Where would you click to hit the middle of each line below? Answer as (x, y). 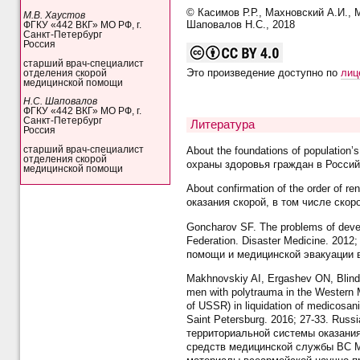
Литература (222, 125)
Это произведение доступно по (263, 73)
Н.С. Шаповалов (61, 102)
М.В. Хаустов (55, 16)
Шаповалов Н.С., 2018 (240, 25)
